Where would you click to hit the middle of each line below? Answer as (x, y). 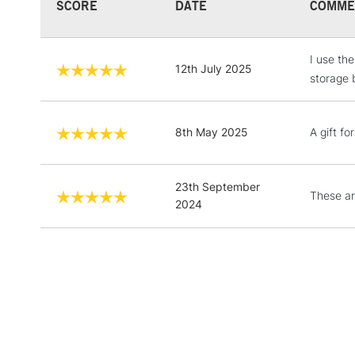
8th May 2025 (212, 132)
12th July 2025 (214, 68)
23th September (218, 186)
